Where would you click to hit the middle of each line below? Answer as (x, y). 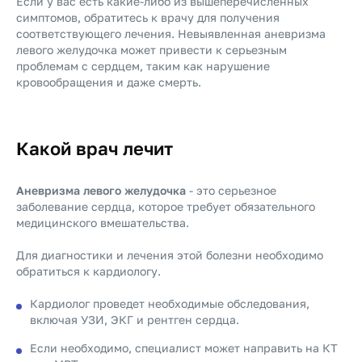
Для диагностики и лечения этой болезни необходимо (170, 255)
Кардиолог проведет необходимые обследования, (170, 303)
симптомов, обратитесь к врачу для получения (148, 17)
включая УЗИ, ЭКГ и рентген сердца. (135, 320)
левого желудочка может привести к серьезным (152, 50)
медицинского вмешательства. (103, 223)
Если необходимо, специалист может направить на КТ (184, 348)
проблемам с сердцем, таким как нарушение (143, 66)
